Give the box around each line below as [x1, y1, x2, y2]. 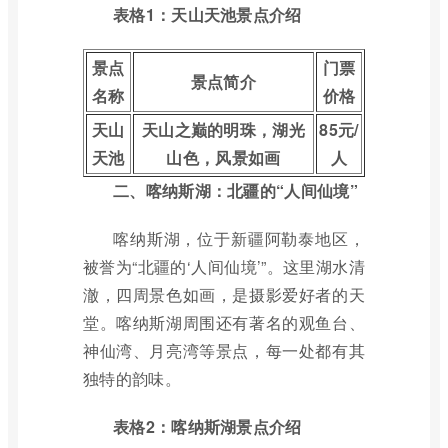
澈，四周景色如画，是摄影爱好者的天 [83, 283, 365, 306]
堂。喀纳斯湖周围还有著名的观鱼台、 [83, 311, 365, 334]
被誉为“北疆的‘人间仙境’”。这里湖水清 [83, 255, 365, 278]
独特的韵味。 [83, 367, 181, 390]
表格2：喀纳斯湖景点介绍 [113, 415, 302, 438]
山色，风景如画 [166, 146, 281, 169]
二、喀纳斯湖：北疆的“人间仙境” [113, 179, 358, 202]
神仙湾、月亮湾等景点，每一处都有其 [83, 339, 365, 362]
